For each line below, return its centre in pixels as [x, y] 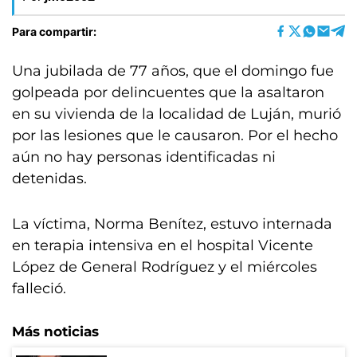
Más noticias [55, 331]
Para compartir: [54, 31]
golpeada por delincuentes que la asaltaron [168, 92]
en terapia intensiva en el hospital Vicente [163, 245]
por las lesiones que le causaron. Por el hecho [175, 135]
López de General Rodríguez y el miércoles [165, 267]
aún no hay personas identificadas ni [144, 157]
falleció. [39, 288]
